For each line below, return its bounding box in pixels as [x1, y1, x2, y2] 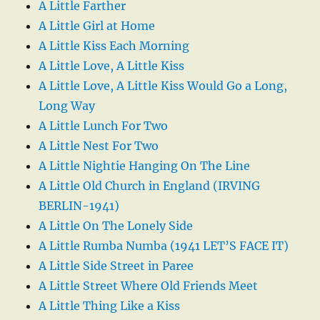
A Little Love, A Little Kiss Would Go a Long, [39, 79, 288, 94]
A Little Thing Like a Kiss [39, 299, 181, 314]
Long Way [39, 99, 96, 114]
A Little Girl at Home [39, 19, 156, 34]
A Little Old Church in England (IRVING [39, 179, 261, 194]
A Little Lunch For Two [39, 119, 169, 134]
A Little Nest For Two [39, 139, 159, 154]
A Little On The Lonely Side [39, 219, 194, 234]
